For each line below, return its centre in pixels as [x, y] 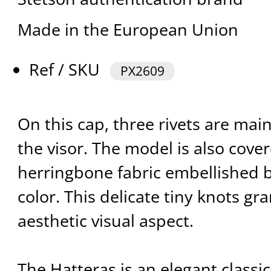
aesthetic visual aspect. [105, 221]
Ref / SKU [67, 70]
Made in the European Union [128, 30]
